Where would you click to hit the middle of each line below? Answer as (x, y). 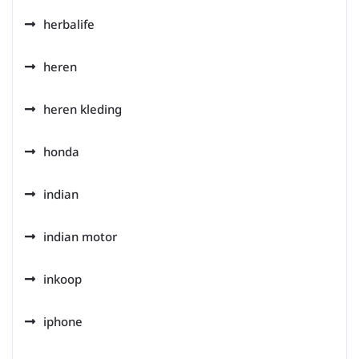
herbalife (69, 24)
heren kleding (83, 109)
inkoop (63, 279)
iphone (63, 321)
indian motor (80, 236)
